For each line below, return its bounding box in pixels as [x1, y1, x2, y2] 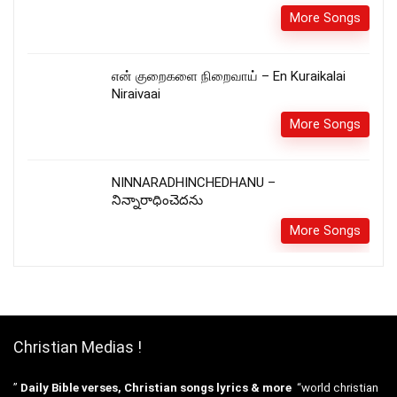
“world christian [292, 381, 378, 395]
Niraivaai [112, 86, 160, 103]
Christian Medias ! [13, 338, 142, 357]
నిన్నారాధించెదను [112, 192, 203, 209]
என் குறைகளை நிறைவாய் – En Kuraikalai [112, 68, 346, 85]
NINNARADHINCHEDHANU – [112, 175, 276, 191]
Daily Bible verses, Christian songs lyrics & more [20, 381, 292, 395]
